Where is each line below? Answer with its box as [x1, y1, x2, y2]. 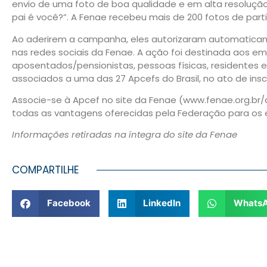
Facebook [46, 197, 91, 209]
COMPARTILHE [12, 162, 79, 177]
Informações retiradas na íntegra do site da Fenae [12, 128, 237, 141]
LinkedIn [143, 197, 181, 209]
